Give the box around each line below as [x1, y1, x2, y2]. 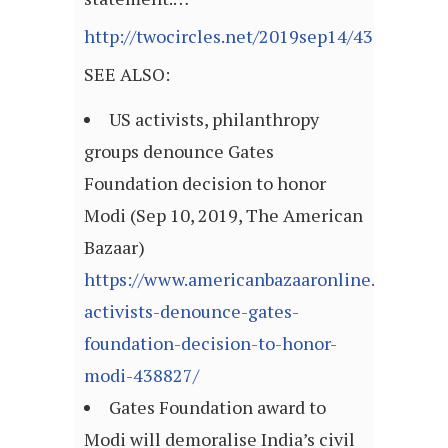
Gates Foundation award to [109, 395, 326, 420]
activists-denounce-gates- [84, 299, 299, 324]
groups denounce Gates [84, 139, 274, 164]
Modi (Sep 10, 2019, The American [84, 203, 363, 228]
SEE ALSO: [84, 62, 170, 87]
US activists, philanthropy [109, 107, 319, 132]
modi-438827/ [84, 363, 199, 388]
